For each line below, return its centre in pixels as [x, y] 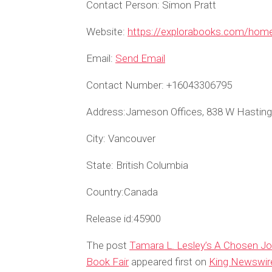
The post [108, 245]
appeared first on [169, 262]
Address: [106, 112]
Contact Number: [125, 85]
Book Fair [107, 262]
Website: [106, 32]
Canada [141, 192]
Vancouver [131, 138]
